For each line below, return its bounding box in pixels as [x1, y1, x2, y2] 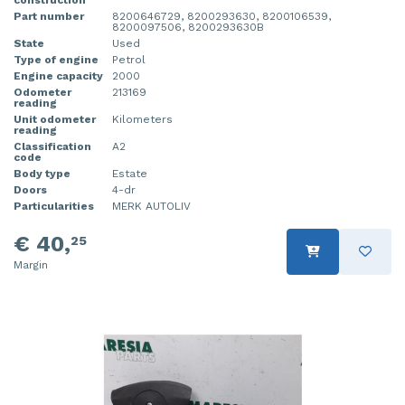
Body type [14, 166, 71, 180]
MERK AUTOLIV [112, 199, 191, 212]
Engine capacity [14, 69, 103, 82]
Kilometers [112, 112, 173, 126]
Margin [14, 258, 48, 271]
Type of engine [14, 52, 99, 66]
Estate [112, 166, 147, 180]
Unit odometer [14, 112, 96, 126]
